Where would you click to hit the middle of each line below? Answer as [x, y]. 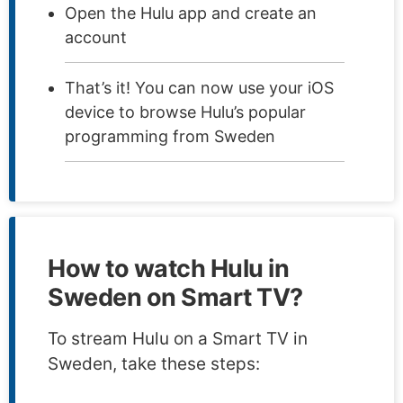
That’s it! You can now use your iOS [199, 87]
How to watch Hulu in [168, 268]
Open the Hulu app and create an [191, 13]
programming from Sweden [170, 136]
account [96, 37]
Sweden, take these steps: [154, 363]
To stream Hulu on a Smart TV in [178, 338]
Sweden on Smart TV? [175, 297]
